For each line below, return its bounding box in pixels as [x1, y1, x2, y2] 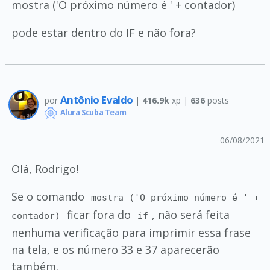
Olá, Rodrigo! [11, 162, 78, 176]
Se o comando [11, 189, 87, 204]
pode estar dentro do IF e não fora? [11, 25, 196, 40]
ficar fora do [64, 207, 134, 222]
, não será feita [152, 207, 230, 222]
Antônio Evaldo [60, 92, 135, 107]
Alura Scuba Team [58, 107, 127, 118]
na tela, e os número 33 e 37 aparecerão [11, 242, 219, 257]
